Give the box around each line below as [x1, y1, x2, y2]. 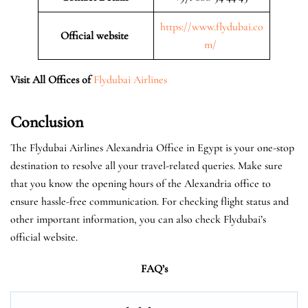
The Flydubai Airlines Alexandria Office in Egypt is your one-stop [10, 140, 294, 155]
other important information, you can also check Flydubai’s [10, 212, 266, 226]
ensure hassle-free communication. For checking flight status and [10, 194, 289, 208]
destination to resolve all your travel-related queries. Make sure [10, 158, 283, 173]
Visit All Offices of [10, 72, 91, 87]
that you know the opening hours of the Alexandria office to [10, 176, 271, 190]
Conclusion [10, 111, 83, 132]
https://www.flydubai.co [160, 19, 263, 34]
